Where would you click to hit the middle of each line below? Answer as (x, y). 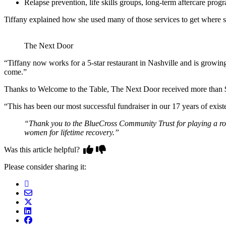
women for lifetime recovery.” (72, 133)
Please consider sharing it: (45, 167)
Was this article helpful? (43, 150)
